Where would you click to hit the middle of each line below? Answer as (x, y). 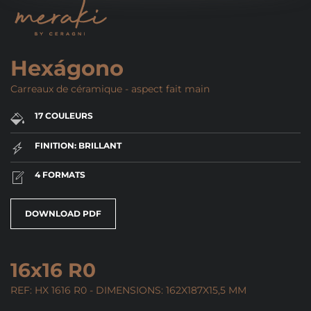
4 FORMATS (60, 175)
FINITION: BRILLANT (78, 145)
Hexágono (67, 68)
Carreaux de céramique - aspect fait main (110, 89)
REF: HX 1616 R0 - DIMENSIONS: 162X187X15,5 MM (128, 290)
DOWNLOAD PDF (63, 213)
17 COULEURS (64, 116)
